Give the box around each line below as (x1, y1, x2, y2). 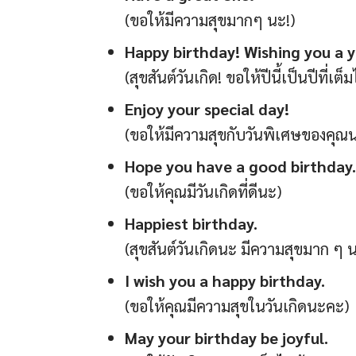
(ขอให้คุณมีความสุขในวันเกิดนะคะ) (125, 296, 350, 317)
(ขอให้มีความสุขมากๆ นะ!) (125, 10, 296, 31)
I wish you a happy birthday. (125, 270, 325, 292)
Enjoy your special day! (125, 99, 289, 120)
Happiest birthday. (125, 213, 257, 234)
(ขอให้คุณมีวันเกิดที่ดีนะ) (125, 181, 282, 203)
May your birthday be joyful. (125, 327, 328, 349)
